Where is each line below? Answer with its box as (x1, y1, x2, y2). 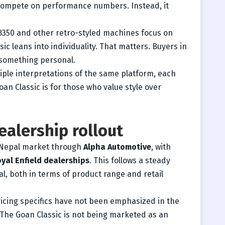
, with (151, 142, 171, 152)
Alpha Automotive (83, 142, 151, 152)
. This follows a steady (89, 155, 170, 165)
